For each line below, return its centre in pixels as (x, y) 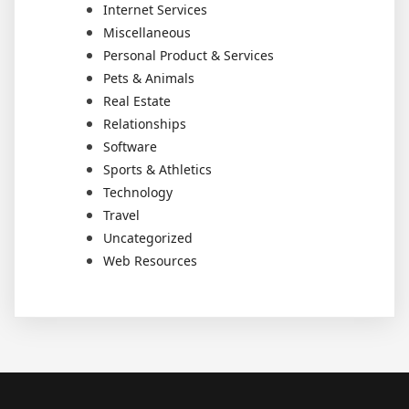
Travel (121, 215)
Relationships (145, 124)
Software (130, 147)
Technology (138, 192)
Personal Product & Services (189, 55)
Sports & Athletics (157, 169)
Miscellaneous (147, 32)
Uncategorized (148, 238)
